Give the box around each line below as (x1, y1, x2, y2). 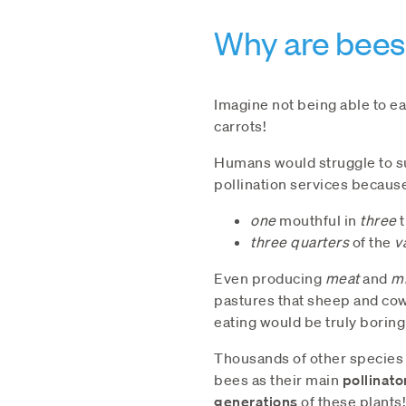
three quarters (250, 232, 353, 251)
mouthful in (275, 210, 360, 229)
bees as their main (214, 370, 343, 389)
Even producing (214, 268, 325, 287)
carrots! (214, 116, 266, 135)
